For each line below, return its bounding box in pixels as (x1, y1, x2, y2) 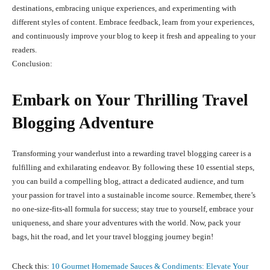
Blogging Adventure (12, 114, 154, 133)
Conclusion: (12, 59, 52, 69)
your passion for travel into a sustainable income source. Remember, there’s (12, 190, 256, 200)
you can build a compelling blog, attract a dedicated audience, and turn (12, 177, 244, 186)
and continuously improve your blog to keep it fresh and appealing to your (12, 31, 256, 41)
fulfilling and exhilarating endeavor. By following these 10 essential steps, (12, 163, 254, 172)
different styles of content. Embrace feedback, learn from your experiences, (12, 17, 254, 27)
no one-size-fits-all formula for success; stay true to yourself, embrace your (12, 204, 253, 214)
